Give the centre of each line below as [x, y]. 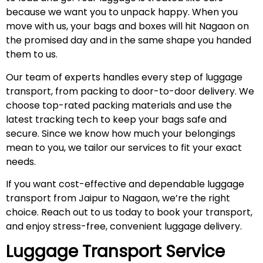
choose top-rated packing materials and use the [119, 105]
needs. [23, 161]
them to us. [32, 55]
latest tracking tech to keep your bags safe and [116, 119]
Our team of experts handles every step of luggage [124, 77]
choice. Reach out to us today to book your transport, [129, 212]
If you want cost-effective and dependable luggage [125, 184]
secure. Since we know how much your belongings [121, 133]
